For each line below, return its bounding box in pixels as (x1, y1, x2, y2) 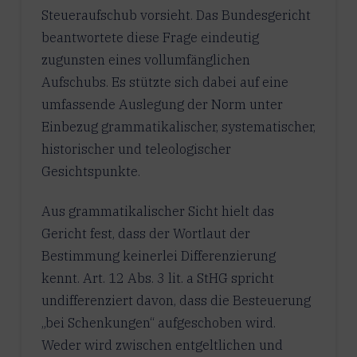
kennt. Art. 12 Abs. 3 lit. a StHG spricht (41, 269, 274, 287)
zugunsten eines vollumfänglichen (41, 50, 250, 69)
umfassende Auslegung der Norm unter (41, 95, 283, 113)
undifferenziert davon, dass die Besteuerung (41, 291, 311, 309)
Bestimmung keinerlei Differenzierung (41, 246, 276, 265)
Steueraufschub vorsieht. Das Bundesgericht (41, 6, 311, 24)
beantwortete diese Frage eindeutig (41, 28, 259, 46)
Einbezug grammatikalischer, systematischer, (41, 117, 316, 135)
